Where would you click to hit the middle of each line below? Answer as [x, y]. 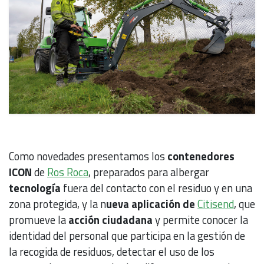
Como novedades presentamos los [88, 156]
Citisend [216, 204]
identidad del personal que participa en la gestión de [127, 236]
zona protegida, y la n [57, 204]
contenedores [201, 156]
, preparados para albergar [149, 172]
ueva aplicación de [152, 204]
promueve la [37, 220]
